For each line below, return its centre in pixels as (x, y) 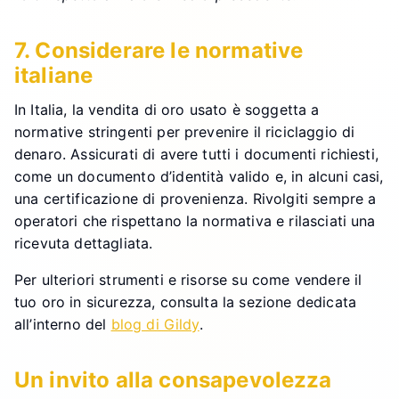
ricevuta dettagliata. (84, 243)
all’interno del (63, 324)
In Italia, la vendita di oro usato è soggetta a (167, 109)
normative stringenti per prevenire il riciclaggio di (185, 131)
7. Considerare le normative (159, 50)
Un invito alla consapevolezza (173, 379)
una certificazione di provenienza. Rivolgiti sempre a (195, 198)
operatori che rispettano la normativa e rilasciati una (195, 220)
